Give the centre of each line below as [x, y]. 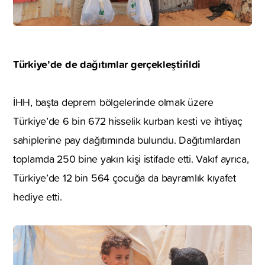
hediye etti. [38, 196]
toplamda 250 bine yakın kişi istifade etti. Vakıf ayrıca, [131, 159]
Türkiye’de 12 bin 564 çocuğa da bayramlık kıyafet [125, 177]
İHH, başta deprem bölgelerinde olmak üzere [113, 102]
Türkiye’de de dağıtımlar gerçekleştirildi [107, 64]
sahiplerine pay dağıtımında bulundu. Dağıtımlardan [127, 140]
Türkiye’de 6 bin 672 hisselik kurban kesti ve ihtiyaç [128, 121]
